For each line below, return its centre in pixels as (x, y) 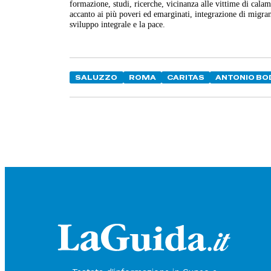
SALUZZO (96, 77)
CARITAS (186, 77)
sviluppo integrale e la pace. (118, 24)
